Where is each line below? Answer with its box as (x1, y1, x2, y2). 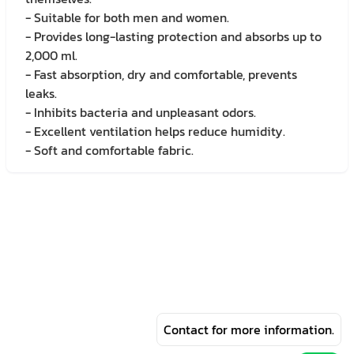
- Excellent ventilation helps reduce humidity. (25, 122, 285, 141)
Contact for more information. (164, 320, 334, 340)
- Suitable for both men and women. (25, 8, 229, 27)
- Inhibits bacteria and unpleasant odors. (25, 103, 256, 122)
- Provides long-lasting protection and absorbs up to (25, 27, 322, 46)
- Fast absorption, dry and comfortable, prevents (25, 65, 297, 84)
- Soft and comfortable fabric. (25, 141, 194, 160)
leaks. (25, 84, 57, 103)
